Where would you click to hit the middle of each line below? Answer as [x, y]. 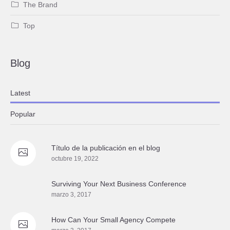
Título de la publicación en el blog [106, 148]
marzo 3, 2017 [71, 194]
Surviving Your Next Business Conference [119, 184]
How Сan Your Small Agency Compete [113, 219]
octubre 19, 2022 [75, 158]
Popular [23, 114]
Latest [20, 93]
